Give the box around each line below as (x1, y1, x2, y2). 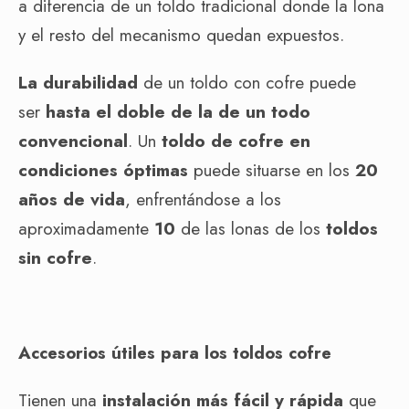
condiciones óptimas (18, 157, 188, 183)
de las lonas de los (175, 215, 326, 241)
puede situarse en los (188, 157, 355, 183)
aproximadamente (18, 215, 154, 241)
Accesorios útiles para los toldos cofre (18, 340, 331, 365)
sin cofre (18, 245, 92, 270)
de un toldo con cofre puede (138, 69, 356, 95)
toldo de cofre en (162, 128, 310, 153)
